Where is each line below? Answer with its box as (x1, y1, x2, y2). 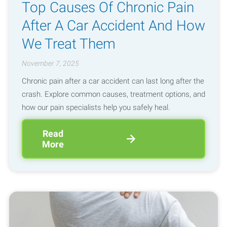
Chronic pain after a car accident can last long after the (21, 76, 204, 86)
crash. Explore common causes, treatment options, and (21, 89, 205, 99)
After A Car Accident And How (21, 17, 205, 34)
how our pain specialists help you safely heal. (21, 102, 170, 112)
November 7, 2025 (21, 59, 79, 68)
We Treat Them (21, 35, 116, 52)
